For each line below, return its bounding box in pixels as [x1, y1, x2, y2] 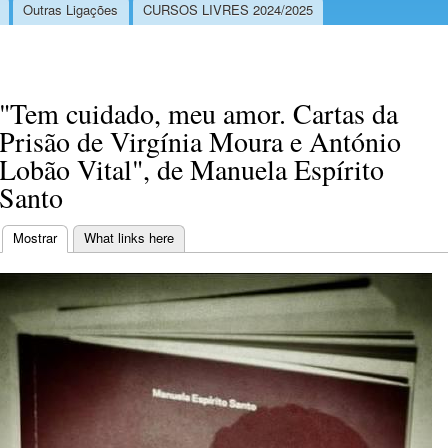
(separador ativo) [57, 227, 154, 247]
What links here [84, 227, 174, 247]
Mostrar [13, 227, 57, 247]
